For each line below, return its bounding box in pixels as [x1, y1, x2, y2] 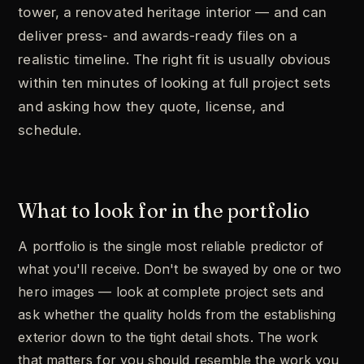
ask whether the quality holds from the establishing [18, 306, 336, 323]
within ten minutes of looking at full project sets [18, 75, 331, 92]
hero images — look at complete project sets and [18, 284, 324, 301]
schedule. [18, 122, 82, 139]
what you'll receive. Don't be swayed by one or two [18, 261, 342, 278]
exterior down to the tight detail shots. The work [18, 329, 318, 346]
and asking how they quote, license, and [18, 98, 285, 115]
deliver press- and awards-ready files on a [18, 28, 297, 45]
